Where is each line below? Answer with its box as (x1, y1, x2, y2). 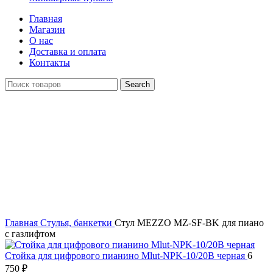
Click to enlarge (5, 174, 66, 184)
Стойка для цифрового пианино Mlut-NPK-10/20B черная (5, 250, 247, 261)
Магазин (29, 24, 65, 35)
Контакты (29, 57, 70, 68)
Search (125, 80, 150, 89)
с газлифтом (5, 229, 55, 239)
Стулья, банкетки (40, 218, 115, 228)
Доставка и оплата (29, 46, 106, 57)
